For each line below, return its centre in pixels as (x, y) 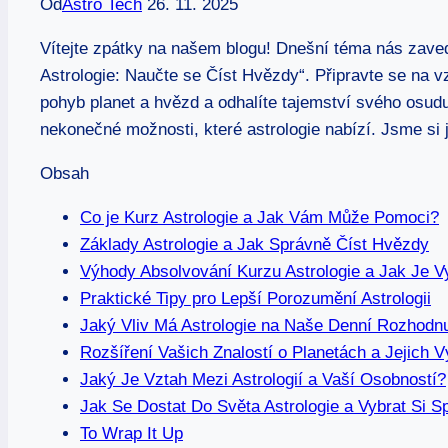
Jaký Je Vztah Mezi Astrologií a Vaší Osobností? (263, 380)
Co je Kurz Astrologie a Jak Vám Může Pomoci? (259, 218)
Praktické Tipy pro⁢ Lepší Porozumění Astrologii (255, 299)
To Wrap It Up (131, 434)
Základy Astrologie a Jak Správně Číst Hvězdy (254, 245)
